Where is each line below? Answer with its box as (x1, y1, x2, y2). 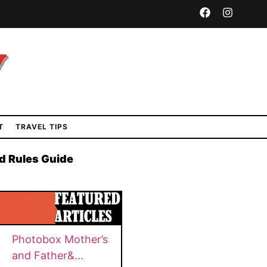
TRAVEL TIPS (15, 122, 68, 132)
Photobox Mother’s (12, 233, 108, 246)
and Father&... (12, 249, 84, 262)
